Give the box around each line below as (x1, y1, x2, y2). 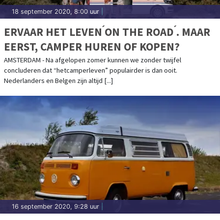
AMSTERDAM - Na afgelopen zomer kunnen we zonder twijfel (4, 55, 181, 64)
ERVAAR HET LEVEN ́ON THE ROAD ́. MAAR (4, 24, 210, 39)
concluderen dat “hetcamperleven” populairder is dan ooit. (4, 65, 177, 75)
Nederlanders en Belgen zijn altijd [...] (4, 76, 113, 85)
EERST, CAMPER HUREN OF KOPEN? (4, 39, 180, 54)
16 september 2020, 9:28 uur (12, 202, 99, 210)
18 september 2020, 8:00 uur (12, 7, 99, 15)
